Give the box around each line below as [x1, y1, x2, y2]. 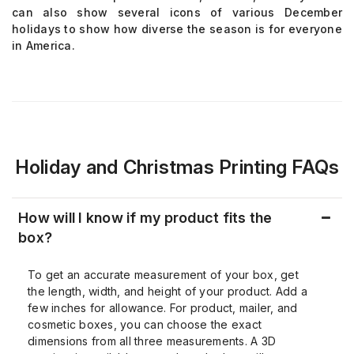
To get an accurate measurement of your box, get [28, 268, 299, 281]
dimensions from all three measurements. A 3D [28, 334, 276, 348]
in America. [12, 39, 75, 52]
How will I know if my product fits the [18, 209, 273, 226]
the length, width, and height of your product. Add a [28, 284, 307, 298]
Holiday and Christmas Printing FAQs [14, 156, 340, 179]
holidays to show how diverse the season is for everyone [12, 22, 342, 36]
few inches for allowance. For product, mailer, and [28, 301, 298, 314]
